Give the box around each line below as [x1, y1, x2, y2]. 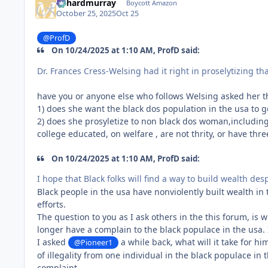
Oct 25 [116, 8, 139, 19]
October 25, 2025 [56, 8, 117, 19]
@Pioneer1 [74, 237, 113, 248]
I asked [37, 236, 68, 248]
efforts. [37, 198, 68, 210]
